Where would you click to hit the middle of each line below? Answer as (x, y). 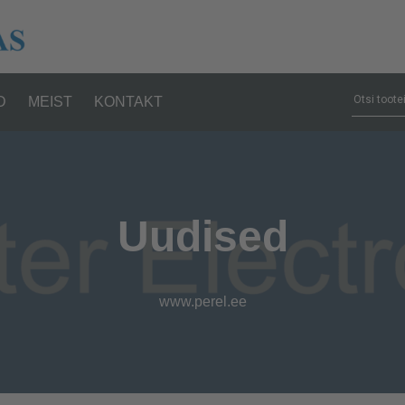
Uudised (202, 237)
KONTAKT (128, 101)
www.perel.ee (202, 302)
